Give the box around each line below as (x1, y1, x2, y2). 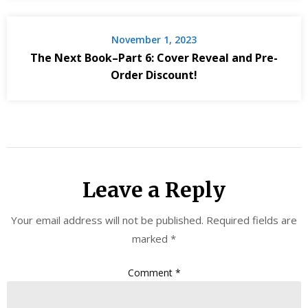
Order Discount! (111, 67, 197, 83)
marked (132, 232, 170, 246)
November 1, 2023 (111, 33, 197, 47)
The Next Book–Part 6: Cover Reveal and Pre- (30, 50, 278, 66)
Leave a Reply (82, 177, 225, 203)
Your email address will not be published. (11, 213, 203, 228)
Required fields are (206, 213, 297, 228)
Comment (127, 265, 175, 279)
